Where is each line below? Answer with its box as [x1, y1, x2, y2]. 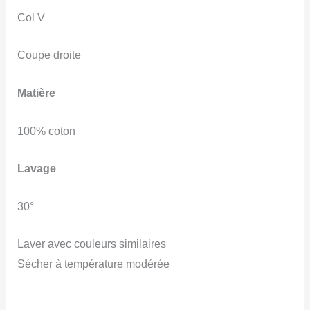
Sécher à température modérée [17, 258, 170, 271]
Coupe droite [17, 49, 81, 62]
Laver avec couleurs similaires [17, 238, 166, 250]
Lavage [17, 163, 56, 175]
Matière [17, 87, 55, 99]
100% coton [17, 125, 75, 137]
